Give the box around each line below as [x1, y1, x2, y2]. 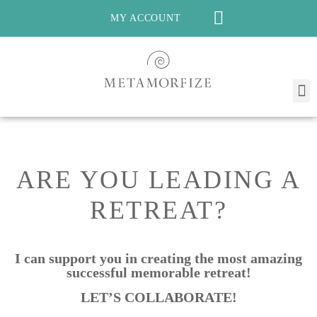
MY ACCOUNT [110, 13, 181, 23]
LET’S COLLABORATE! [80, 289, 237, 305]
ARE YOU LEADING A [16, 166, 301, 195]
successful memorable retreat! [66, 265, 251, 281]
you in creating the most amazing [96, 250, 302, 267]
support [49, 250, 96, 267]
